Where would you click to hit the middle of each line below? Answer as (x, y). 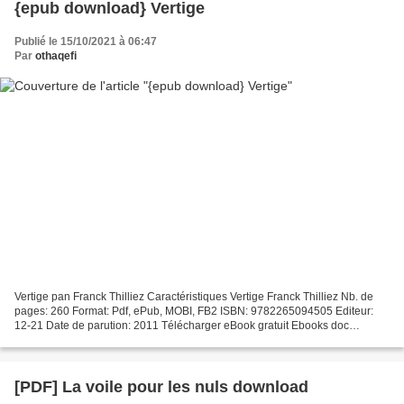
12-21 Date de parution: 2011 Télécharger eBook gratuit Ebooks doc (182, 326)
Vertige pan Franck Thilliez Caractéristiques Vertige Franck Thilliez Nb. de (194, 297)
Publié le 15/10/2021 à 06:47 (86, 41)
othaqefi (56, 55)
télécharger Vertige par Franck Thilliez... (111, 340)
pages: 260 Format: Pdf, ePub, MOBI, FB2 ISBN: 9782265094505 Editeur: (194, 312)
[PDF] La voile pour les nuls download (161, 387)
